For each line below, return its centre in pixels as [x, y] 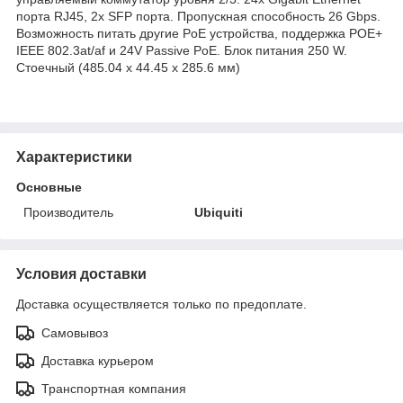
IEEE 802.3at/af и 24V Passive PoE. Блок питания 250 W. [182, 50]
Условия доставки [81, 273]
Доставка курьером [98, 360]
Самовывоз [75, 332]
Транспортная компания [114, 388]
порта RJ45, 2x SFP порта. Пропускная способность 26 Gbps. [198, 16]
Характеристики [74, 157]
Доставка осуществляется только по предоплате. [161, 304]
